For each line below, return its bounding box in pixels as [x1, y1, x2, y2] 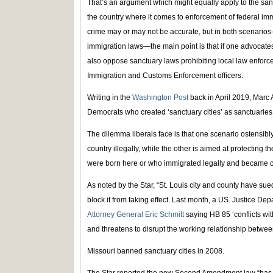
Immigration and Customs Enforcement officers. [87, 71, 243, 80]
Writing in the [87, 93, 132, 102]
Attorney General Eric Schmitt [87, 210, 184, 219]
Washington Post [132, 93, 188, 102]
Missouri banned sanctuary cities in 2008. [87, 247, 224, 256]
